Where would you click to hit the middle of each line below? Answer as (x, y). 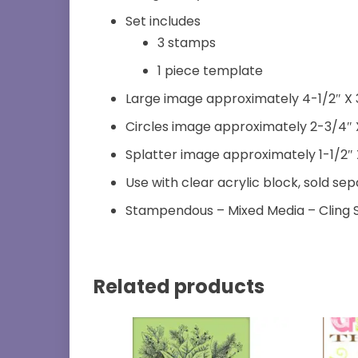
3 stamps (187, 43)
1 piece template (210, 71)
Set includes (163, 22)
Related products (179, 287)
